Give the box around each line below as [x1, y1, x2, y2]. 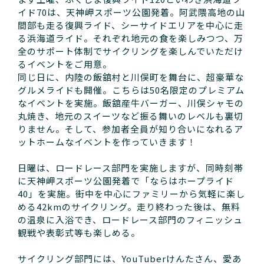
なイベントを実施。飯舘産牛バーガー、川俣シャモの [18, 97, 244, 109]
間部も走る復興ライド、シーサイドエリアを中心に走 [18, 19, 243, 31]
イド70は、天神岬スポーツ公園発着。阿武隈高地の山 [18, 6, 245, 18]
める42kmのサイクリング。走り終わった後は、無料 [18, 200, 240, 213]
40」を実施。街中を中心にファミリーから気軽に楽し [18, 187, 245, 200]
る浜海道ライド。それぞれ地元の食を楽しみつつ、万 [18, 32, 243, 44]
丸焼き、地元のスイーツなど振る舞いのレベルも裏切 [18, 110, 243, 122]
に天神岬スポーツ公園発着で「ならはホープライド [18, 174, 234, 187]
